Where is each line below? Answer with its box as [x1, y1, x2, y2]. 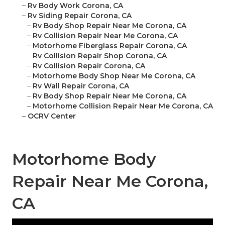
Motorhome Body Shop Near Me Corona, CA [33, 71, 195, 81]
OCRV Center [28, 111, 76, 121]
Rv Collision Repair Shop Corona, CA [33, 51, 167, 61]
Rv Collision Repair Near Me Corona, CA [33, 31, 178, 41]
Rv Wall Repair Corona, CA [33, 81, 129, 91]
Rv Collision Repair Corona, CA [33, 61, 145, 71]
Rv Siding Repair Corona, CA [28, 11, 132, 21]
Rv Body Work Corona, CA [28, 1, 123, 11]
